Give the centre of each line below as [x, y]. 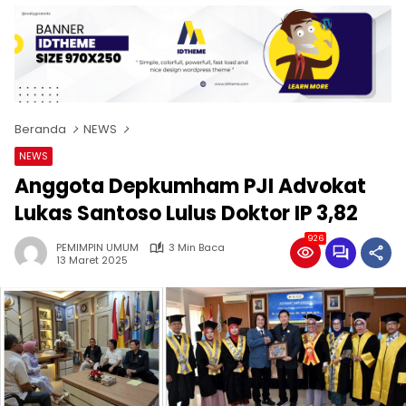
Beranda [40, 130]
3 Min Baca [197, 248]
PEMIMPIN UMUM [97, 248]
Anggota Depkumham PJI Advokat [190, 187]
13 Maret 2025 [92, 260]
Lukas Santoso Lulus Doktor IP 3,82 [186, 214]
